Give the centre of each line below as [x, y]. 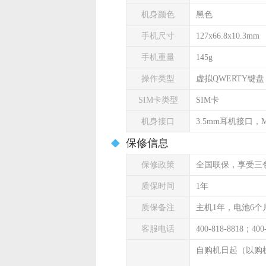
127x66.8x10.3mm [228, 36]
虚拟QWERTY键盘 [230, 79]
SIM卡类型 [158, 100]
